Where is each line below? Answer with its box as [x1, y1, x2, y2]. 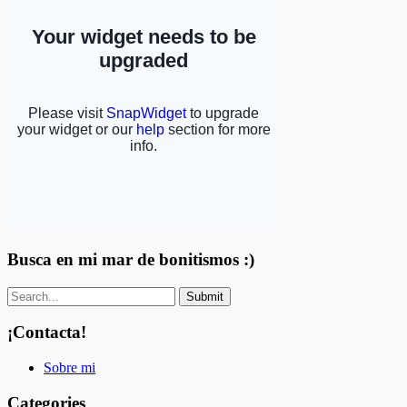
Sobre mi [44, 360, 95, 376]
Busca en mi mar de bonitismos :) [7, 249, 254, 269]
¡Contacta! [7, 323, 86, 342]
